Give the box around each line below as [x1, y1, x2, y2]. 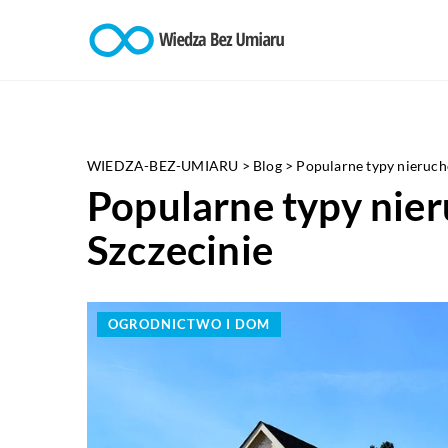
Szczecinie [87, 226, 273, 274]
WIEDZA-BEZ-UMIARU [87, 157, 239, 174]
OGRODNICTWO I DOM [108, 316, 270, 332]
